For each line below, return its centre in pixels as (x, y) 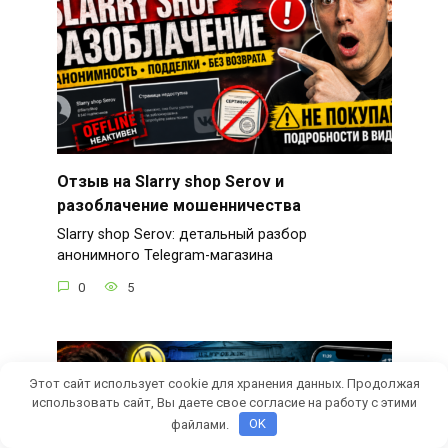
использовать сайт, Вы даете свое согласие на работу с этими (224, 402)
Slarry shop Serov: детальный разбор (181, 235)
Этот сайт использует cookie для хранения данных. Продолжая (224, 383)
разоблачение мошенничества (178, 206)
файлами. (202, 424)
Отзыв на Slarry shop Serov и (170, 182)
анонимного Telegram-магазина (164, 256)
